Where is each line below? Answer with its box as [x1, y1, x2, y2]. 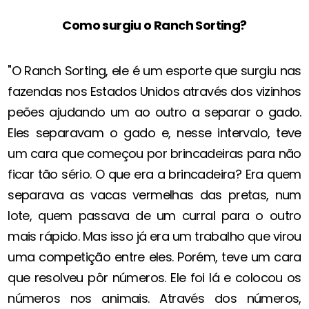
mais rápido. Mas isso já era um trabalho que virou [8, 228, 301, 246]
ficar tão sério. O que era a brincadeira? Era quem [8, 166, 301, 183]
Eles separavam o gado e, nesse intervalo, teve [8, 124, 301, 142]
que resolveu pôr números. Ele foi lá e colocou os [8, 269, 301, 287]
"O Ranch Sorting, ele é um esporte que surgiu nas [8, 62, 301, 80]
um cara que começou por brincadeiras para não [8, 145, 301, 163]
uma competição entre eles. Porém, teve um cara [8, 248, 301, 266]
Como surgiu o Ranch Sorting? [62, 17, 247, 34]
